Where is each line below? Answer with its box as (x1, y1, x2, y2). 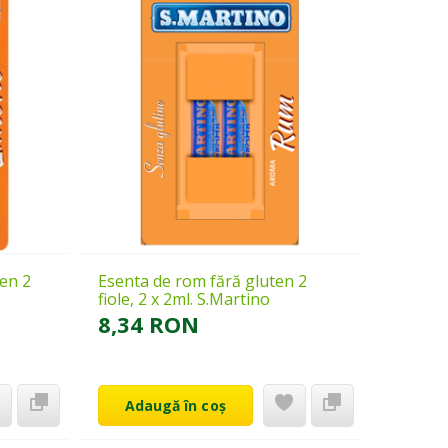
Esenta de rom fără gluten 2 (97, 270, 307, 293)
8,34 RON (97, 309, 199, 340)
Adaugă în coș (124, 396, 226, 416)
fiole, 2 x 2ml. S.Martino (97, 288, 270, 311)
